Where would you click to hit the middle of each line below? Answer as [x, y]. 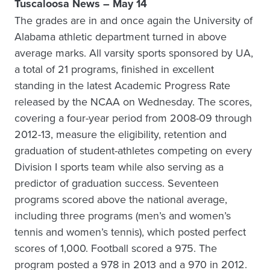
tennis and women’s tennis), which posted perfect [130, 232]
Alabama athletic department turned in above [121, 36]
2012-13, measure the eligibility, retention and [121, 134]
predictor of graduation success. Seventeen [117, 183]
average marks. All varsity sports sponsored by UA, [134, 53]
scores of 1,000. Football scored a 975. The [116, 248]
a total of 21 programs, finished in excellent [114, 69]
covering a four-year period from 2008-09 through [133, 118]
